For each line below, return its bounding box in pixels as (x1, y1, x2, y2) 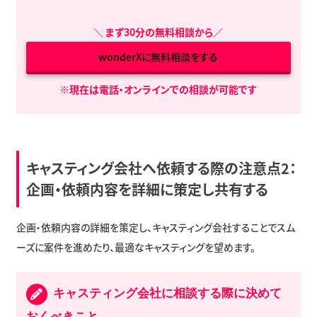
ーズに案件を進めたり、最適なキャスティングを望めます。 (16, 240, 255, 255)
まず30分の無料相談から (105, 25, 214, 40)
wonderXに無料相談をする (98, 50, 219, 64)
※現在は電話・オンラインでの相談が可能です (59, 82, 258, 97)
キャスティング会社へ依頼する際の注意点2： (25, 158, 296, 179)
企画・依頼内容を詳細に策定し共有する (25, 179, 268, 200)
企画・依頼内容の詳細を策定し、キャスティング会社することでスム (16, 220, 295, 235)
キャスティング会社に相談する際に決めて (49, 287, 282, 301)
